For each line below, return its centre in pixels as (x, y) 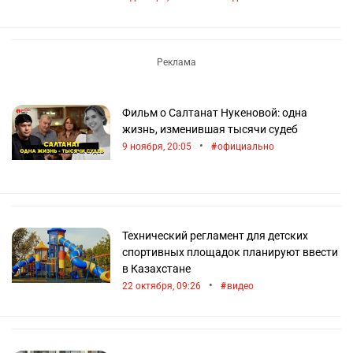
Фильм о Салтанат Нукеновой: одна (215, 113)
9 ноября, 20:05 (157, 146)
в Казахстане (156, 269)
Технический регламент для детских (215, 236)
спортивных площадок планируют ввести (230, 252)
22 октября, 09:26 (162, 286)
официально (246, 146)
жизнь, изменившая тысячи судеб (210, 129)
